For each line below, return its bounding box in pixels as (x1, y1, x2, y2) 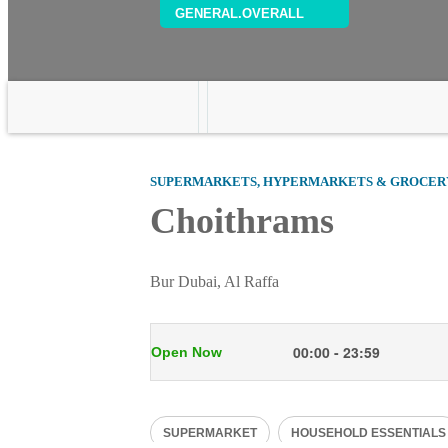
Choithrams (150, 201, 334, 241)
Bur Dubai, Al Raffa (150, 273, 279, 290)
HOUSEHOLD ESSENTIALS (291, 426, 446, 440)
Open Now (151, 344, 222, 360)
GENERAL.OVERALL (175, 6, 304, 21)
